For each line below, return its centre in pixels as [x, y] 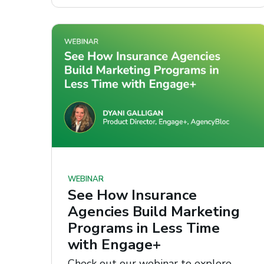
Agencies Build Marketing [154, 212]
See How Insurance [132, 195]
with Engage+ [114, 245]
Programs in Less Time [144, 228]
